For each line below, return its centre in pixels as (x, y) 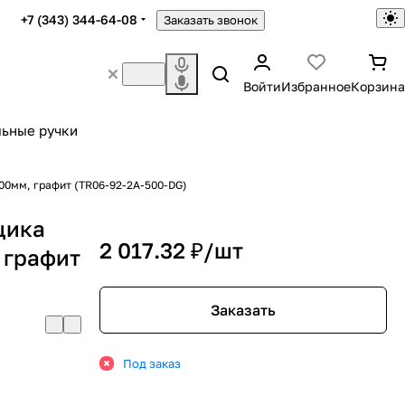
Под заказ (152, 363)
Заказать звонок (211, 20)
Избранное (316, 86)
